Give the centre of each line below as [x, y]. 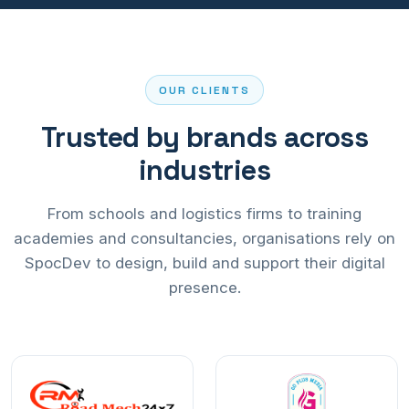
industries [204, 171]
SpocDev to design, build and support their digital [204, 263]
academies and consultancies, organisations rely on [204, 239]
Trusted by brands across [204, 138]
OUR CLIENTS [204, 90]
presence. [204, 288]
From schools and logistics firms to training [204, 214]
